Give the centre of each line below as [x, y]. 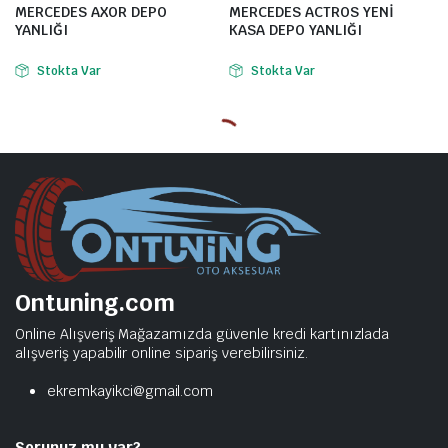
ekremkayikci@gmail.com [130, 391]
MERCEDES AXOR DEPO [91, 12]
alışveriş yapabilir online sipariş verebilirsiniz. [161, 353]
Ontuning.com [95, 303]
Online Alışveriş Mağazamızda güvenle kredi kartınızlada [202, 334]
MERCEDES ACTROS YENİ [311, 12]
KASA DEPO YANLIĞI [295, 30]
